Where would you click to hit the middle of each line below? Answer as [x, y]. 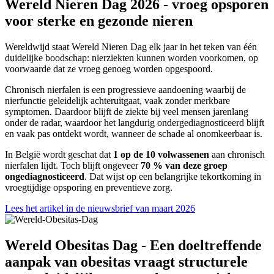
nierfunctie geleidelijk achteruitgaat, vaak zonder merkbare [117, 101]
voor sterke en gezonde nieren [99, 21]
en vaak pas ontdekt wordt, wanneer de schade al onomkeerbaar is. [134, 134]
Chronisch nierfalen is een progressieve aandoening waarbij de [125, 90]
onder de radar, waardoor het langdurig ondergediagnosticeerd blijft [135, 123]
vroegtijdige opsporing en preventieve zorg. [89, 187]
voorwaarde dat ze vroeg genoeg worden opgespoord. [110, 69]
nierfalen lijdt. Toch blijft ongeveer [73, 165]
